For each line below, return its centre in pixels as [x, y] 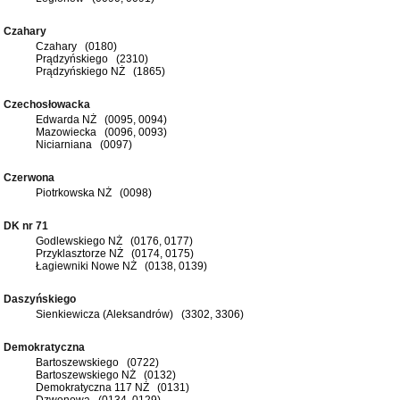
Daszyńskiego [42, 299]
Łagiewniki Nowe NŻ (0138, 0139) [121, 266]
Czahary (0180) [76, 46]
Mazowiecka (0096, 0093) [101, 132]
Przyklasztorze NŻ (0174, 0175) [115, 253]
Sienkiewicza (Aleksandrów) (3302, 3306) [140, 314]
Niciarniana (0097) [84, 144]
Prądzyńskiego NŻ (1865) [100, 71]
